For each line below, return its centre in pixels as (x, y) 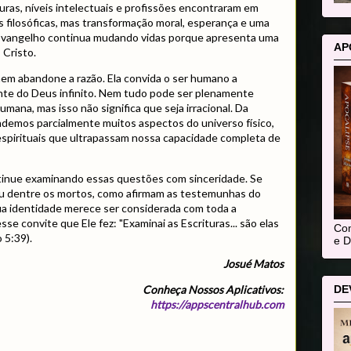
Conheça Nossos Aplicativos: (213, 290)
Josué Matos (253, 264)
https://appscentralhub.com (217, 305)
